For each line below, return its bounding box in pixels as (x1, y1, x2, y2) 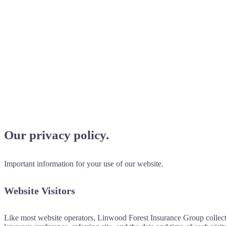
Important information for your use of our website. (4, 159, 163, 168)
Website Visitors (4, 185, 75, 196)
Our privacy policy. (4, 128, 109, 142)
